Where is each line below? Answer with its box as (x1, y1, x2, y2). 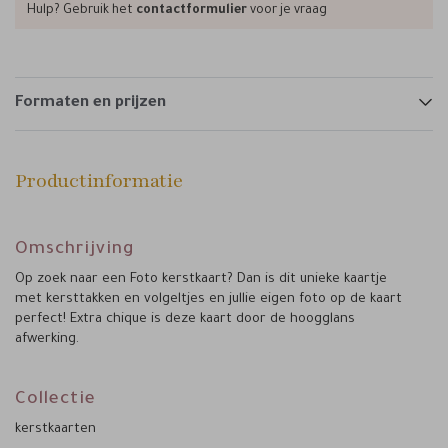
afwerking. (15, 332, 79, 347)
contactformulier (136, 3, 247, 18)
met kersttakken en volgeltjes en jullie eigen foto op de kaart (15, 292, 402, 307)
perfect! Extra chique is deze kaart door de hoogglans (15, 312, 355, 327)
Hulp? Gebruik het (27, 3, 136, 18)
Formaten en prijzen (15, 95, 166, 112)
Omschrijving (15, 241, 135, 260)
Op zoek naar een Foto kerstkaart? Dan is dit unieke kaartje (15, 272, 387, 287)
